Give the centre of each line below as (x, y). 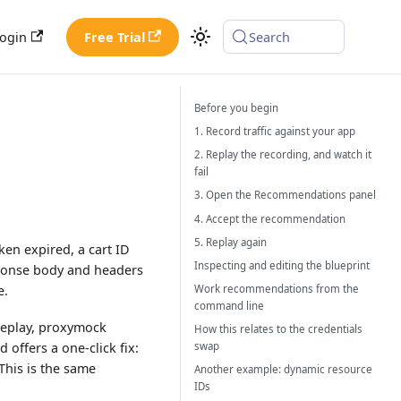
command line (229, 306)
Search (270, 37)
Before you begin (236, 107)
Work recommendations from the (276, 289)
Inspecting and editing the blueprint (282, 265)
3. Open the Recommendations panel (285, 195)
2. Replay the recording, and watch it (282, 155)
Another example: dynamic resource (283, 370)
